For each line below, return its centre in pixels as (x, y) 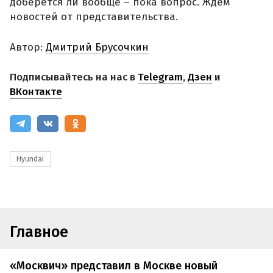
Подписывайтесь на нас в (74, 77)
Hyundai (30, 159)
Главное (39, 232)
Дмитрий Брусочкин (97, 47)
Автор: (28, 47)
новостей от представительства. (94, 17)
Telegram (160, 77)
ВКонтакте (36, 92)
